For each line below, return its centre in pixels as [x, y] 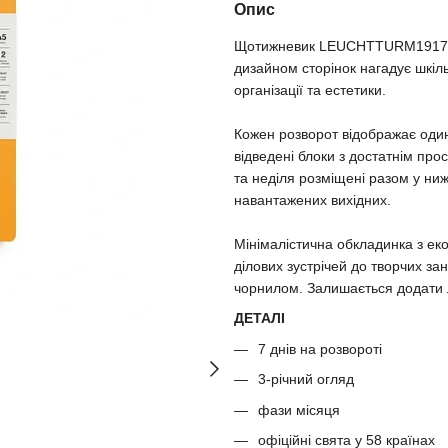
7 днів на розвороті [320, 348]
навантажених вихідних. [312, 200]
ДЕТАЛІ [259, 318]
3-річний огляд [306, 379]
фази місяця [299, 409]
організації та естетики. [310, 90]
